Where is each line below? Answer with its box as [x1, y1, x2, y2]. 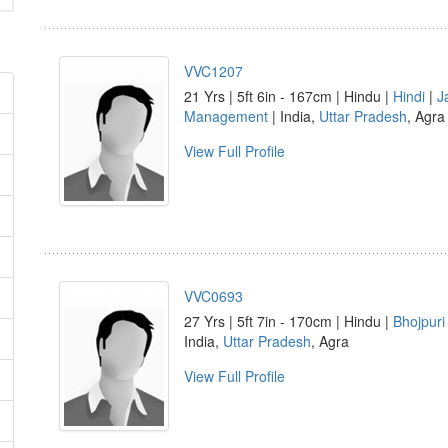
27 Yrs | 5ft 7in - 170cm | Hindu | [184, 311, 393, 331]
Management [184, 106, 268, 126]
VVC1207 [184, 61, 243, 81]
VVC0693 [184, 286, 243, 306]
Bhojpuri [393, 311, 445, 331]
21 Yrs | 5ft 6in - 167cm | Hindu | [184, 86, 393, 106]
